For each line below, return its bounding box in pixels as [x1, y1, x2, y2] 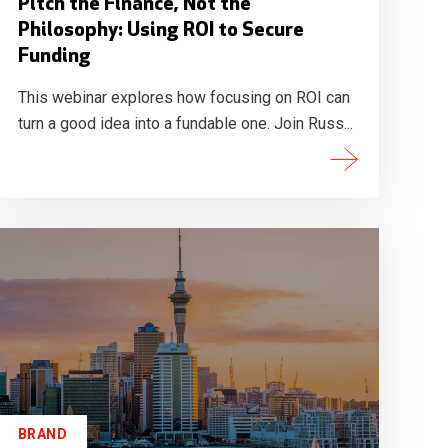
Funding [17, 47, 91, 67]
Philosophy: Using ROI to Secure [17, 21, 304, 41]
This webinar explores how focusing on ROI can [17, 88, 350, 107]
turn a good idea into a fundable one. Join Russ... [17, 114, 353, 133]
